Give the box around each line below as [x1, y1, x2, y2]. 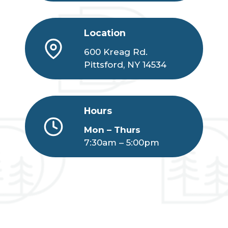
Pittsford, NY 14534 [84, 60, 166, 70]
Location [84, 27, 126, 39]
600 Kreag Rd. [84, 47, 148, 58]
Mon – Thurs [84, 125, 140, 135]
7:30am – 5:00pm [84, 137, 159, 148]
